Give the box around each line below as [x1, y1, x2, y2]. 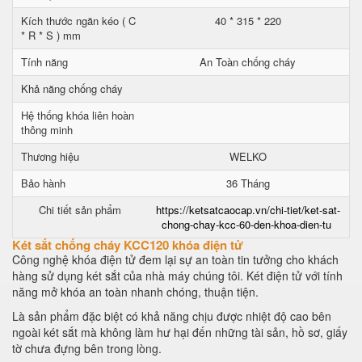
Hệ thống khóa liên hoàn [21, 107, 134, 123]
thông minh [21, 122, 73, 137]
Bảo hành [21, 175, 65, 191]
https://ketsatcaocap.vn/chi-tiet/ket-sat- [155, 202, 340, 217]
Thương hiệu [21, 149, 79, 164]
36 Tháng [225, 175, 270, 191]
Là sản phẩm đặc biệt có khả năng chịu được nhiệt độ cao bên [12, 308, 331, 324]
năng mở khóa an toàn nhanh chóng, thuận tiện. [12, 284, 259, 300]
